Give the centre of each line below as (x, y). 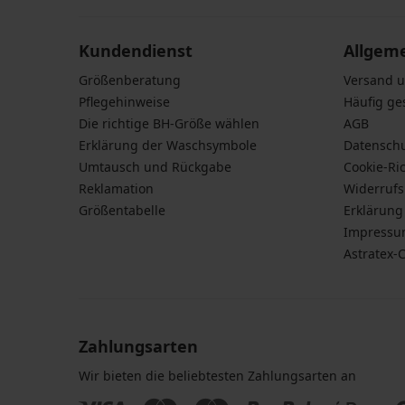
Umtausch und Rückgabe (155, 167)
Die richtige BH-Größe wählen (169, 124)
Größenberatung (130, 80)
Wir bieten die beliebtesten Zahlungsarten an (217, 376)
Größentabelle (122, 211)
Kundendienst (136, 51)
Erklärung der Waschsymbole (168, 146)
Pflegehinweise (124, 102)
